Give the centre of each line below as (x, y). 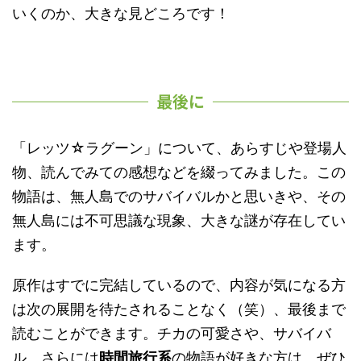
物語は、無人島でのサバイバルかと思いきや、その (179, 196)
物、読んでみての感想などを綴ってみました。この (179, 172)
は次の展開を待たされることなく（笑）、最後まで (179, 309)
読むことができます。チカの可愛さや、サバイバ (172, 333)
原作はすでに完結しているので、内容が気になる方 (179, 285)
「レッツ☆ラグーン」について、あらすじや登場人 (179, 148)
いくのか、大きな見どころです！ (121, 13)
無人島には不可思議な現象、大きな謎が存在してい (179, 220)
